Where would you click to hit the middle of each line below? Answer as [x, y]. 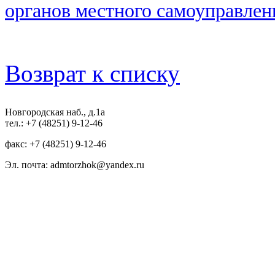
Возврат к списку [92, 74]
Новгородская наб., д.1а [55, 112]
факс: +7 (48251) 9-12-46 [56, 144]
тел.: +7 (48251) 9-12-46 [54, 123]
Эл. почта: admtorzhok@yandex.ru [75, 165]
